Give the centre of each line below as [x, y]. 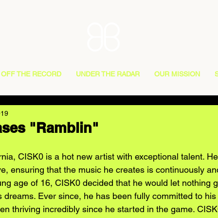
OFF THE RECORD [31, 74]
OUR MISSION [177, 74]
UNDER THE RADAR [108, 74]
